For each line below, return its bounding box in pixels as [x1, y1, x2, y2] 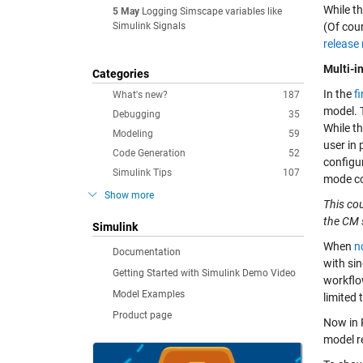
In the [323, 88, 354, 100]
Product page [113, 310, 172, 321]
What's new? [113, 89, 168, 100]
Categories [92, 67, 149, 80]
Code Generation [113, 147, 186, 159]
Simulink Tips [113, 167, 172, 178]
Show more [105, 190, 154, 201]
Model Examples [113, 288, 185, 300]
